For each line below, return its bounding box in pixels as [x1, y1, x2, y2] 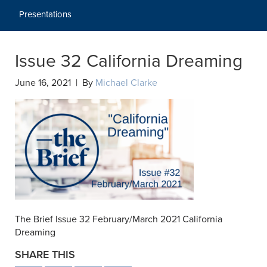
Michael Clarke [95, 77, 157, 89]
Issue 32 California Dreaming [15, 50, 243, 72]
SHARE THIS [15, 248, 75, 261]
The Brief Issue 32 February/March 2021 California [15, 213, 222, 225]
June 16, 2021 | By [15, 77, 95, 89]
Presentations [19, 9, 72, 20]
